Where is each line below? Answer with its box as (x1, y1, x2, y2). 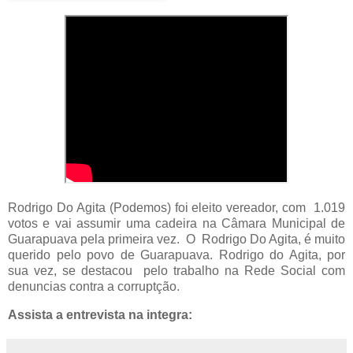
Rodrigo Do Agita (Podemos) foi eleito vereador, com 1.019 (8, 200, 345, 214)
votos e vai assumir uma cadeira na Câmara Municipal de (8, 216, 345, 230)
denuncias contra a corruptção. (8, 279, 180, 293)
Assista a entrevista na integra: (8, 307, 199, 321)
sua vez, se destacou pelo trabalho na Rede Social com (8, 263, 345, 277)
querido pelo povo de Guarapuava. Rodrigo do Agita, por (8, 247, 345, 262)
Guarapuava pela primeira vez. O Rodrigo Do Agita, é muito (8, 232, 345, 246)
